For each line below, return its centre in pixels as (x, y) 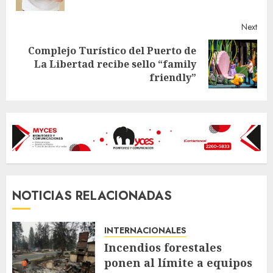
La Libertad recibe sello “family (115, 64)
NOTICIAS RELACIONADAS (92, 196)
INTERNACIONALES (145, 230)
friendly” (173, 77)
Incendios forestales (163, 247)
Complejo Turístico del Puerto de (112, 50)
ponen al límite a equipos (178, 262)
